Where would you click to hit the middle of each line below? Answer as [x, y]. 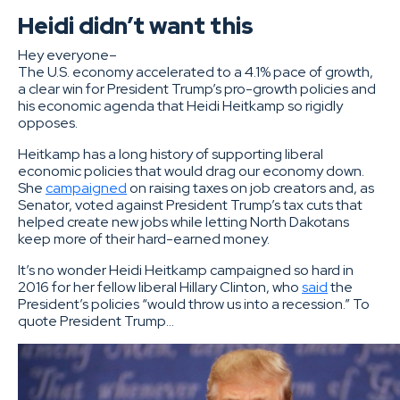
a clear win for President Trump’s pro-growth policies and [197, 88]
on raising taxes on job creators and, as [250, 187]
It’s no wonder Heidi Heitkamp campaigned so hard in [186, 270]
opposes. [48, 122]
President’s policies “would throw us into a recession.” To [194, 304]
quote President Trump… [96, 321]
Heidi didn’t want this [136, 25]
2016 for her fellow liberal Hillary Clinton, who [160, 287]
